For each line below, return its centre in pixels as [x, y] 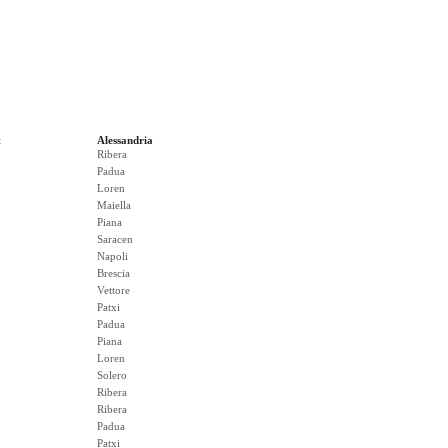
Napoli [112, 256]
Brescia [113, 273]
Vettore [113, 290]
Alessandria [125, 140]
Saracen [115, 239]
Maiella [114, 205]
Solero [112, 375]
